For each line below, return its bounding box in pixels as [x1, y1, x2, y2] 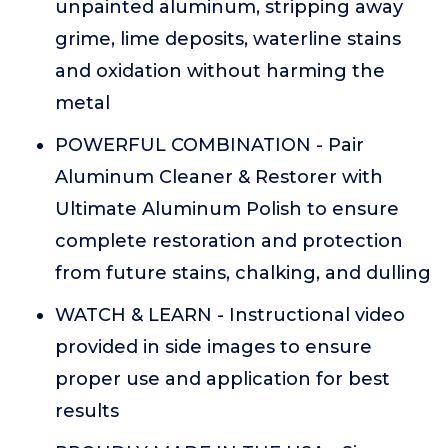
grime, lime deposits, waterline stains [55, 28, 401, 50]
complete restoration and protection [55, 230, 403, 252]
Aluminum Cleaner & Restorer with [55, 166, 383, 188]
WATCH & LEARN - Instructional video [55, 304, 405, 326]
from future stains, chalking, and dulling [55, 262, 431, 284]
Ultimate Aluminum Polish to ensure [55, 198, 399, 220]
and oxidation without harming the [55, 60, 385, 82]
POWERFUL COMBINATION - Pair [55, 134, 364, 156]
